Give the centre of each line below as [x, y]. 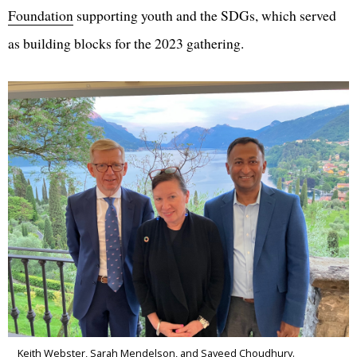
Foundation [41, 16]
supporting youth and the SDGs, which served [205, 16]
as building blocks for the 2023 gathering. [126, 43]
